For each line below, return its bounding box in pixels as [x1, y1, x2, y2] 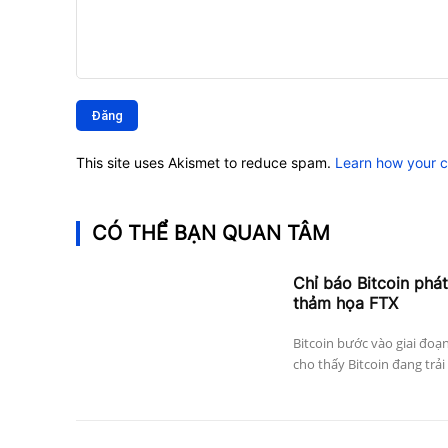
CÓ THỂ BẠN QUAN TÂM [92, 220, 330, 245]
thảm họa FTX [292, 292, 398, 313]
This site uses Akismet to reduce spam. [76, 153, 335, 171]
